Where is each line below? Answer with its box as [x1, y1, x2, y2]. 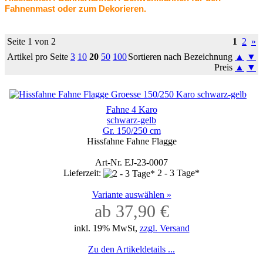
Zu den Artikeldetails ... [88, 244, 175, 255]
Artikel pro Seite [7, 52, 70, 62]
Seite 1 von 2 [7, 36, 56, 46]
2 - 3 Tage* [157, 168, 200, 178]
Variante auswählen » [92, 190, 171, 200]
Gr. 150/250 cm [102, 126, 161, 136]
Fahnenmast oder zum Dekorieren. [5, 4, 146, 14]
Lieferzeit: [63, 168, 103, 178]
